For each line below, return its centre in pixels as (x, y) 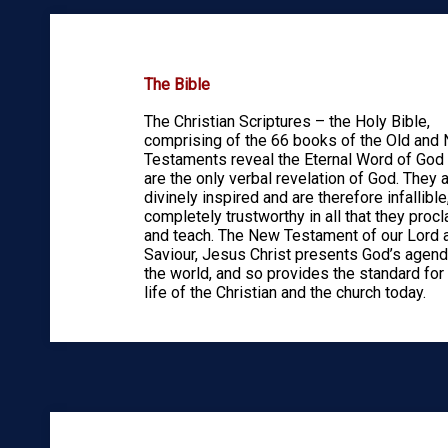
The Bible (176, 85)
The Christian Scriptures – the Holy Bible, (286, 122)
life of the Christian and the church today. (284, 293)
